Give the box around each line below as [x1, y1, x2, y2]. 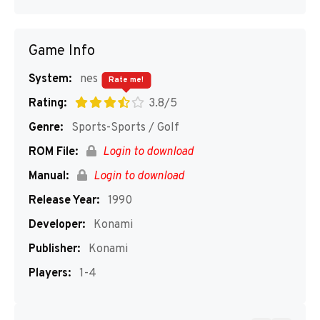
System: [29, 72, 71, 86]
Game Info [29, 42, 95, 61]
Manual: [29, 169, 69, 184]
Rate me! [109, 75, 144, 85]
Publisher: [29, 242, 80, 256]
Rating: [29, 96, 66, 111]
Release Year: [29, 194, 99, 208]
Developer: [29, 218, 85, 232]
